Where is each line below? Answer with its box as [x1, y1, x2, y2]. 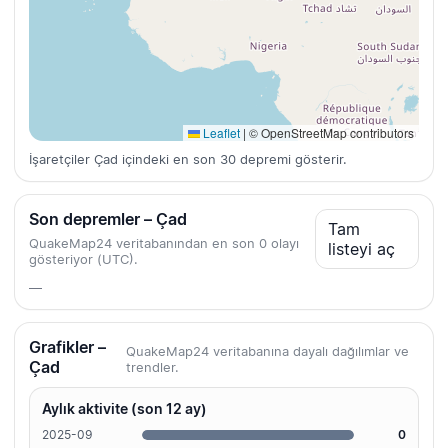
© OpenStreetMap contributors [246, 124, 414, 142]
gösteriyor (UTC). [29, 251, 138, 268]
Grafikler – [29, 337, 106, 358]
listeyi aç [328, 239, 396, 260]
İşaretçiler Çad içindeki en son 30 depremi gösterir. [29, 151, 347, 168]
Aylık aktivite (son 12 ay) [42, 400, 207, 418]
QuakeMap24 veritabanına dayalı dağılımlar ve [125, 343, 409, 360]
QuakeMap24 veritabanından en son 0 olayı [29, 235, 299, 252]
